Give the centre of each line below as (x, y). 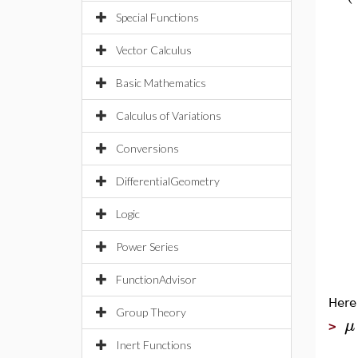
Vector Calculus (154, 50)
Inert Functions (154, 345)
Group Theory (151, 312)
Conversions (147, 148)
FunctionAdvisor (156, 279)
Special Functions (157, 17)
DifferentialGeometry (168, 181)
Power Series (147, 247)
